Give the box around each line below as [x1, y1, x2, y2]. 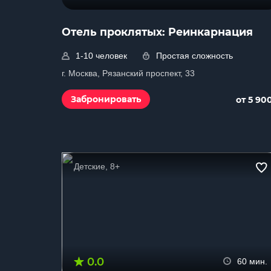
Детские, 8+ [74, 162, 120, 171]
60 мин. [237, 256, 267, 266]
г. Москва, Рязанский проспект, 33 [62, 68, 195, 78]
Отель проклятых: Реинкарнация [62, 25, 253, 38]
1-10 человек [76, 51, 127, 60]
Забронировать [71, 94, 141, 105]
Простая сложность [156, 51, 233, 60]
